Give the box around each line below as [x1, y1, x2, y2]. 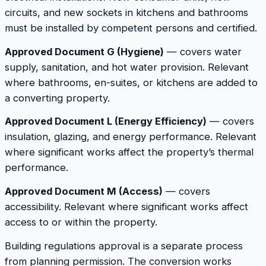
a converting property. [5, 91, 110, 104]
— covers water [164, 45, 242, 58]
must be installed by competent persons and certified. [5, 22, 257, 34]
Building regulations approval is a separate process [5, 239, 243, 252]
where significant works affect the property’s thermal [5, 146, 254, 159]
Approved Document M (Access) [5, 185, 163, 197]
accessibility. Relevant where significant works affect [5, 200, 248, 213]
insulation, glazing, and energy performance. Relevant [5, 131, 256, 143]
